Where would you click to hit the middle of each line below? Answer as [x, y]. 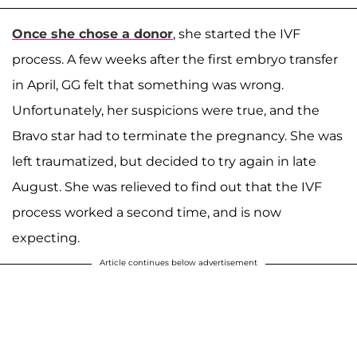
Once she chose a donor [92, 33]
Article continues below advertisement [178, 262]
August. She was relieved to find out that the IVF [167, 186]
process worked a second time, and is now [147, 212]
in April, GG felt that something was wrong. [148, 84]
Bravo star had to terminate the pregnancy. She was [177, 135]
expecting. [46, 237]
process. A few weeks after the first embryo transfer [175, 59]
